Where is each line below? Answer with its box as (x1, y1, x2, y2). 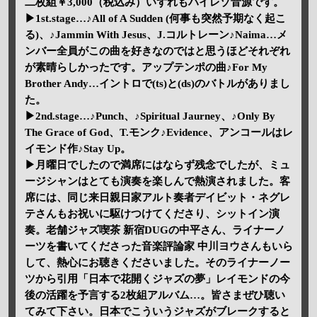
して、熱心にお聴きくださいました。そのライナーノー (24, 257, 290, 269)
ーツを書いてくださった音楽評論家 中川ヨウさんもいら (24, 241, 293, 253)
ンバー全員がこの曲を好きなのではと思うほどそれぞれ (24, 45, 290, 57)
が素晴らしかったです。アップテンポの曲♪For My (24, 62, 267, 74)
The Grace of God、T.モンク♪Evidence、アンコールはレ (24, 127, 293, 139)
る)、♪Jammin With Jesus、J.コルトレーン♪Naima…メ (24, 29, 287, 41)
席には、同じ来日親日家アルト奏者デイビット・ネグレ (24, 192, 290, 204)
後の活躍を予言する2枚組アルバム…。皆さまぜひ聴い (24, 289, 285, 301)
